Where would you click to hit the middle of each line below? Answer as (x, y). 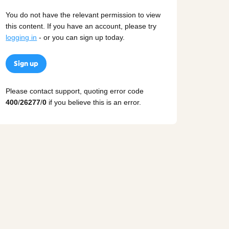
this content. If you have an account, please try (81, 26)
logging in (21, 38)
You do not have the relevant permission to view (83, 15)
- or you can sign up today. (81, 38)
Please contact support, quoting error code (75, 91)
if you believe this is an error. (94, 102)
